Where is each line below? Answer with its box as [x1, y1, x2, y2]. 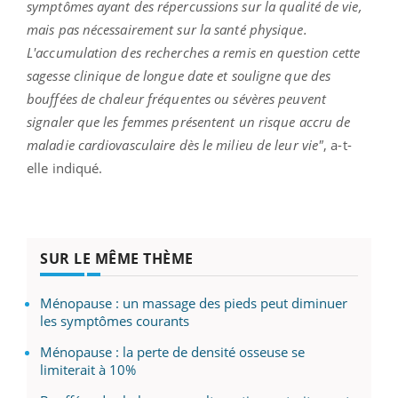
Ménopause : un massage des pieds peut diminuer [40, 293, 347, 312]
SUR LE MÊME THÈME [40, 248, 194, 268]
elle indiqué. [27, 158, 103, 177]
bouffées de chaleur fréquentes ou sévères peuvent [27, 89, 326, 107]
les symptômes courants [40, 311, 189, 330]
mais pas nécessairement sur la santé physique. [27, 20, 307, 38]
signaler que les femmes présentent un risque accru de [27, 112, 351, 131]
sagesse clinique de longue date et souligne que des [27, 66, 331, 84]
